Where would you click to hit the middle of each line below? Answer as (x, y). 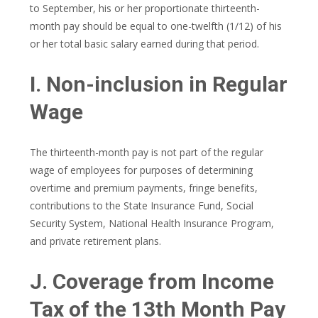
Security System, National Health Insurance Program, (152, 223)
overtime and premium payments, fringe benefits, (144, 188)
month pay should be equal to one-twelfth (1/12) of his (156, 26)
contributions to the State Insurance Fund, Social (142, 205)
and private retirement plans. (95, 241)
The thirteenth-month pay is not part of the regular (147, 152)
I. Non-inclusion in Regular (159, 84)
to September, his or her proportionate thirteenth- (145, 8)
